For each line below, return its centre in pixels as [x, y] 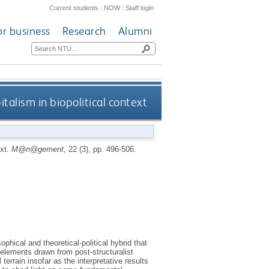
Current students [74, 8]
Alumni [135, 31]
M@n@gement [37, 149]
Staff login [140, 8]
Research [84, 31]
